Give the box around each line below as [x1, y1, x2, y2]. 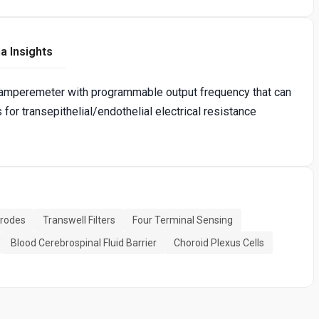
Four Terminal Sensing [132, 214, 233, 226]
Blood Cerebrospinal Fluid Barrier [11, 236, 157, 249]
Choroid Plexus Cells [174, 236, 264, 249]
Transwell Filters [43, 214, 115, 226]
